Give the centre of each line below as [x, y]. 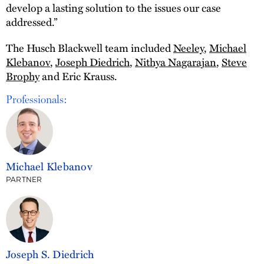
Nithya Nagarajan [176, 61]
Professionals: [37, 99]
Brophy [23, 75]
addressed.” [32, 21]
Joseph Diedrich [93, 61]
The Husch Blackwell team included [90, 47]
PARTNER [24, 179]
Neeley [189, 47]
